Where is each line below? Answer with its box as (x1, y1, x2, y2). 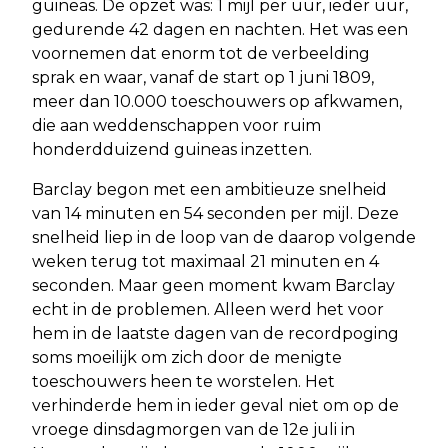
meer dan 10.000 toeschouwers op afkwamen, (32, 92, 402, 112)
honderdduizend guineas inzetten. (32, 140, 312, 160)
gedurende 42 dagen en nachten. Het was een (32, 20, 408, 40)
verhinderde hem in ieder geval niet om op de (32, 396, 399, 416)
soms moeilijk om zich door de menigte (32, 348, 342, 368)
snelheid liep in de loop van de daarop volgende (32, 228, 416, 248)
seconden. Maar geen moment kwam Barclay (32, 276, 395, 296)
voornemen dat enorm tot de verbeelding (32, 44, 370, 64)
